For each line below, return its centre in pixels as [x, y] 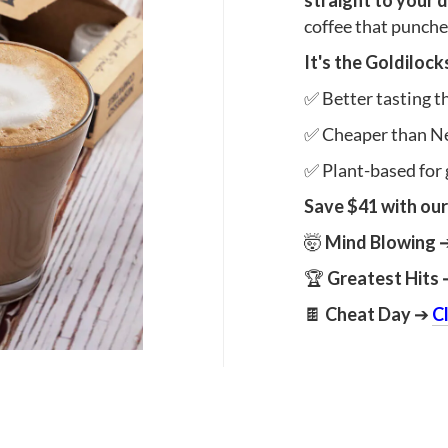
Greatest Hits [383, 278]
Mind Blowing [380, 242]
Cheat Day [368, 314]
